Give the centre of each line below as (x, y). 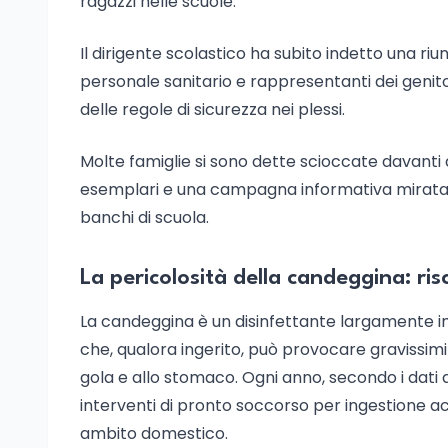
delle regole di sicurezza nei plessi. (212, 109)
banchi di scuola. (144, 217)
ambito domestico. (154, 433)
